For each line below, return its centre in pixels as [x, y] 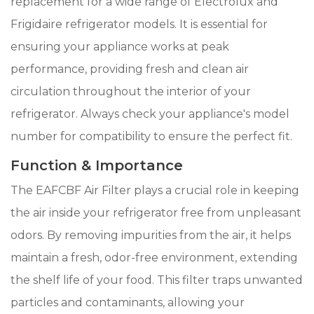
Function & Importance [97, 165]
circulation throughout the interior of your [131, 91]
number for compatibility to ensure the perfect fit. [151, 136]
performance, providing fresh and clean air [130, 69]
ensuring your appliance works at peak [120, 46]
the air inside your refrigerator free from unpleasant [156, 212]
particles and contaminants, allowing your [128, 302]
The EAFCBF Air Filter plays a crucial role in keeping [155, 190]
